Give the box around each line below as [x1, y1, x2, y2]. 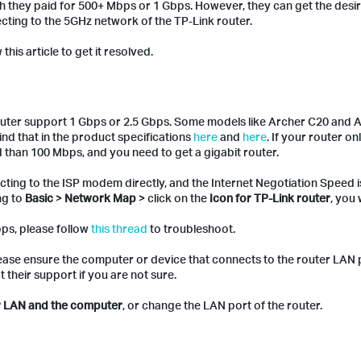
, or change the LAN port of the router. [122, 298, 322, 312]
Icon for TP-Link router [210, 191, 330, 205]
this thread [91, 222, 147, 235]
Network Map [64, 191, 139, 205]
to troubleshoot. [147, 222, 235, 235]
